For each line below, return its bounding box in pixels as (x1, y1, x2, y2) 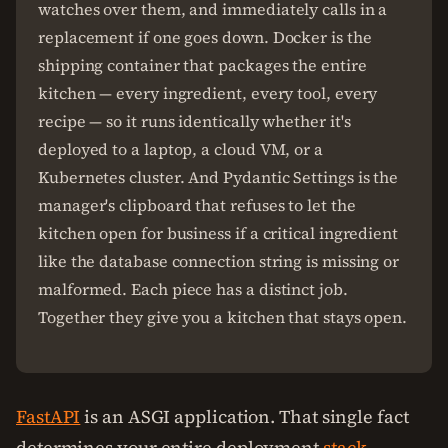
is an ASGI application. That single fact (80, 404, 409, 429)
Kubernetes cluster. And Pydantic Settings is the (38, 166, 399, 188)
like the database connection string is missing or (38, 250, 400, 272)
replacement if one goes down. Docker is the (38, 26, 372, 48)
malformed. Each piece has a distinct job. (38, 278, 348, 300)
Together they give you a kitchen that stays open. (38, 306, 408, 328)
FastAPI (16, 404, 81, 429)
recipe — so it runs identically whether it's (38, 110, 351, 132)
